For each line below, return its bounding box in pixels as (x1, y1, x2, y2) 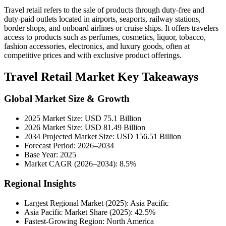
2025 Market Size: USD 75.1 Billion (24, 114, 141, 123)
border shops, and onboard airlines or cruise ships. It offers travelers (4, 23, 218, 32)
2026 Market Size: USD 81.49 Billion (24, 123, 145, 132)
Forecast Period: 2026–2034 (24, 141, 114, 150)
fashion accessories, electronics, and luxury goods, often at (4, 41, 190, 50)
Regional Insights (4, 178, 76, 189)
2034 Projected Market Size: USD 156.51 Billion (24, 132, 181, 141)
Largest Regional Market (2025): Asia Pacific (24, 198, 168, 207)
